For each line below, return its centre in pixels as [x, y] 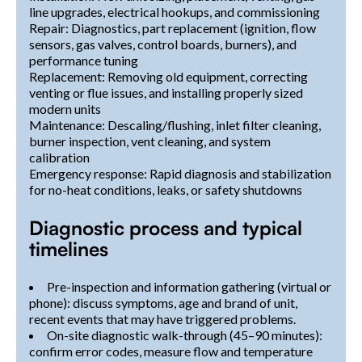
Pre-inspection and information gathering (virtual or [189, 286]
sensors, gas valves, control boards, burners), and [163, 44]
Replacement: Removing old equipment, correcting [168, 76]
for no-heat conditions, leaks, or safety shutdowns [166, 189]
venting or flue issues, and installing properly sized [166, 92]
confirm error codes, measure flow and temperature [171, 351]
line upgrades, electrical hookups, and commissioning [175, 11]
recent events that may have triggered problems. [162, 318]
